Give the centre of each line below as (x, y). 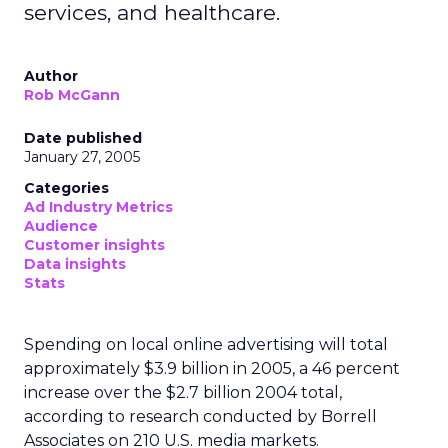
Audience (61, 226)
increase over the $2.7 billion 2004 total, (183, 392)
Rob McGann (72, 95)
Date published (83, 138)
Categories (66, 188)
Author (51, 76)
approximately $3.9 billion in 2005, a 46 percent (212, 368)
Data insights (75, 264)
